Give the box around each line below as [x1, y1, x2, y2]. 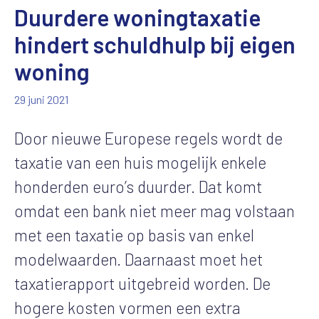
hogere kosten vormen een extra [14, 297, 241, 318]
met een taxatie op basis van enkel [14, 224, 254, 245]
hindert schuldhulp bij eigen [14, 30, 296, 58]
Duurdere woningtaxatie [14, 3, 261, 31]
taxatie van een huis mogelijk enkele [14, 152, 266, 172]
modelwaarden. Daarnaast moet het [14, 249, 263, 269]
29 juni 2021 [14, 92, 69, 106]
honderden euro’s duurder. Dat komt [14, 176, 262, 197]
